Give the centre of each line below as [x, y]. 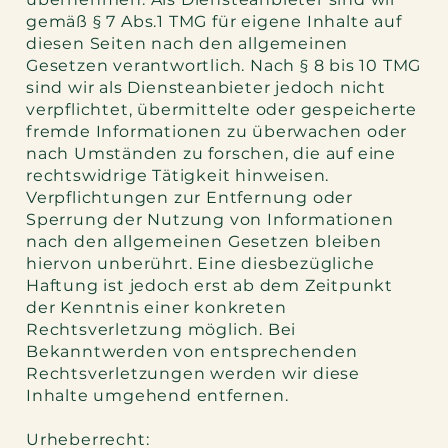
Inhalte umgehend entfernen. [157, 396]
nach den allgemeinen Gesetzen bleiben [204, 242]
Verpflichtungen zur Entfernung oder [190, 198]
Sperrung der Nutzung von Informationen [210, 220]
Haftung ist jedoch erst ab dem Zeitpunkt [210, 286]
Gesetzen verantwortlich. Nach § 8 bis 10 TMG [224, 66]
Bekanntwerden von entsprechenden [192, 352]
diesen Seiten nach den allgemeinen [187, 44]
